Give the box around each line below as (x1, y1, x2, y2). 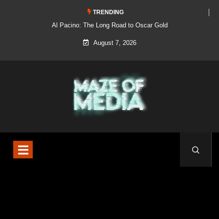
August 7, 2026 (91, 39, 136, 46)
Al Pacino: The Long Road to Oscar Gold (51, 22, 168, 29)
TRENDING (91, 9, 124, 16)
